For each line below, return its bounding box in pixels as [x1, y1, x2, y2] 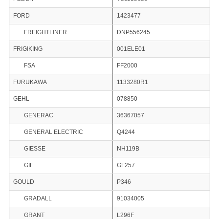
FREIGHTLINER [23, 29, 67, 36]
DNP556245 [116, 29, 150, 36]
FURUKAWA [13, 79, 47, 86]
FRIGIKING [13, 45, 43, 53]
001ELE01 [116, 45, 145, 53]
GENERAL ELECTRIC [23, 129, 83, 136]
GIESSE [23, 145, 45, 153]
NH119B [116, 145, 139, 153]
